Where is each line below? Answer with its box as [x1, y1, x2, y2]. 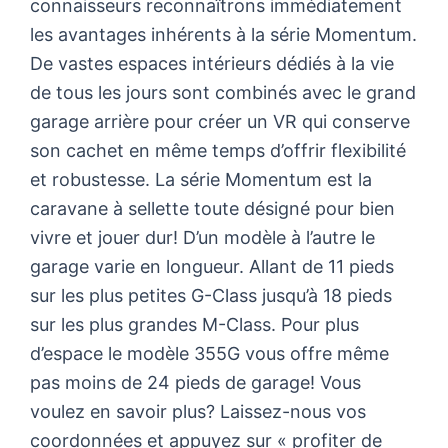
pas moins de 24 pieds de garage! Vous [30, 371, 361, 393]
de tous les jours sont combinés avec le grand [30, 81, 416, 103]
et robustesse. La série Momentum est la [30, 168, 372, 190]
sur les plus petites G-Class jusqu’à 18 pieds [30, 284, 392, 306]
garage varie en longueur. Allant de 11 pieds [30, 255, 394, 277]
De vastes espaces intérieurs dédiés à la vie [30, 52, 394, 74]
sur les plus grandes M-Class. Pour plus [30, 313, 359, 335]
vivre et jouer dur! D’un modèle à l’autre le [30, 226, 375, 248]
